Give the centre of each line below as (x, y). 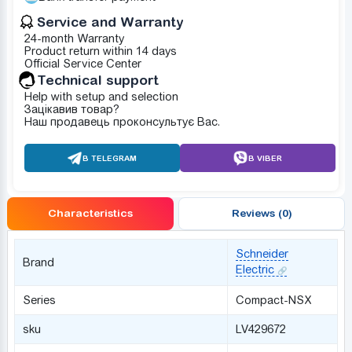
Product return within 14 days (100, 51)
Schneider (262, 253)
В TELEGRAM (110, 158)
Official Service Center (82, 63)
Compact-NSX (273, 300)
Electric (255, 269)
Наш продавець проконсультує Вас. (122, 121)
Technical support (97, 80)
